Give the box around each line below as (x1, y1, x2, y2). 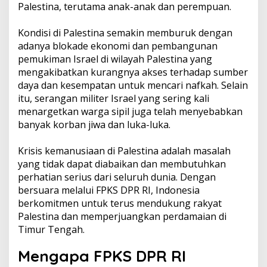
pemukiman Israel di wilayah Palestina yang (18, 52, 212, 66)
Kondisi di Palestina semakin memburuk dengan (18, 26, 232, 39)
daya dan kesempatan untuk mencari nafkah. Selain (18, 79, 248, 92)
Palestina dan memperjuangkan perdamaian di (18, 210, 226, 223)
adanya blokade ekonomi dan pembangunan (18, 39, 218, 52)
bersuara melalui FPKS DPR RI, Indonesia (18, 184, 200, 197)
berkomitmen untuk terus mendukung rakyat (18, 197, 222, 210)
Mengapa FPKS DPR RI (18, 246, 186, 266)
